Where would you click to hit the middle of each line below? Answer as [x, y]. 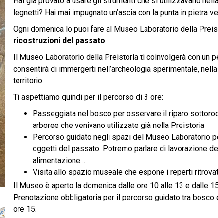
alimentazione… [59, 160]
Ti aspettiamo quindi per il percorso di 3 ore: [88, 97]
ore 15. [25, 209]
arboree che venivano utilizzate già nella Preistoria [118, 125]
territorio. [28, 80]
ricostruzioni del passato [59, 40]
